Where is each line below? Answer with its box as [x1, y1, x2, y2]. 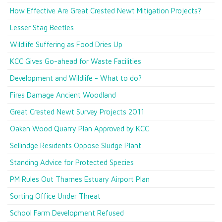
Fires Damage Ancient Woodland [10, 91, 116, 99]
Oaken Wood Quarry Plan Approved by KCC [10, 124, 149, 133]
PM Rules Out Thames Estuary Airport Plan [10, 175, 150, 183]
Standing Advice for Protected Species [10, 158, 134, 166]
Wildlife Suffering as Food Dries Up [10, 40, 122, 49]
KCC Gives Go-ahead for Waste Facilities [10, 57, 141, 65]
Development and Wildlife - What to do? [10, 74, 142, 82]
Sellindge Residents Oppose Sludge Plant [10, 141, 141, 150]
